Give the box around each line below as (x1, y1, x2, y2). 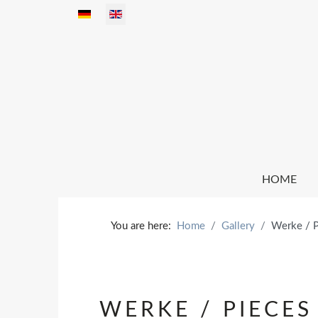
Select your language (68, 7, 165, 18)
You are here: (111, 221, 177, 231)
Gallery (221, 221, 255, 231)
